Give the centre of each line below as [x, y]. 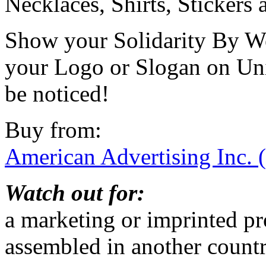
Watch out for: [75, 192]
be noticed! [57, 93]
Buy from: [53, 129]
